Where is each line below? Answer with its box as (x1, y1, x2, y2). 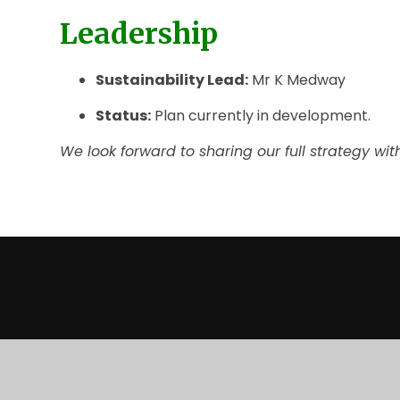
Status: (96, 104, 152, 126)
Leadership (60, 15, 219, 52)
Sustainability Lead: (96, 69, 249, 90)
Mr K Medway (248, 69, 346, 90)
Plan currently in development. (151, 104, 371, 126)
